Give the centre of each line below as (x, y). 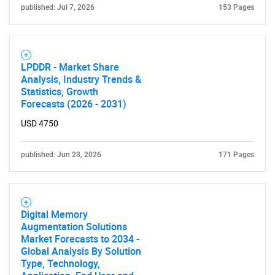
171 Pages (236, 155)
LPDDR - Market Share (70, 67)
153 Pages (236, 7)
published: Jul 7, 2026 (58, 7)
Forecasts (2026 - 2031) (74, 104)
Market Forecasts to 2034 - (80, 239)
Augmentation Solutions (74, 227)
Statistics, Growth (60, 91)
